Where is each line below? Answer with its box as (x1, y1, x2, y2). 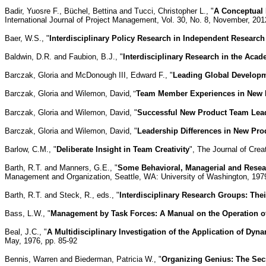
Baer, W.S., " (5, 33, 49, 43)
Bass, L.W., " (5, 208, 50, 218)
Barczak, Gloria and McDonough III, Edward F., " (5, 70, 173, 80)
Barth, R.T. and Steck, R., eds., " (5, 190, 119, 199)
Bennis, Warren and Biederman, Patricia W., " (5, 254, 161, 264)
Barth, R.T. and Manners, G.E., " (5, 163, 118, 172)
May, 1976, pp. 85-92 (5, 236, 77, 245)
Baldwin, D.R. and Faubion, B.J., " (5, 52, 123, 61)
